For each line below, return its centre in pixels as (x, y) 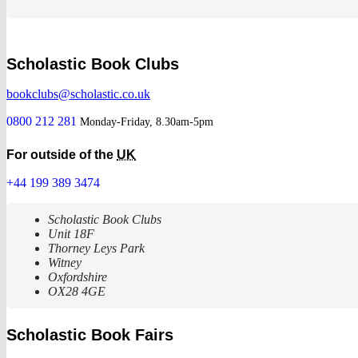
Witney (65, 263)
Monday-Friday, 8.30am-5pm (147, 121)
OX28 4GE (77, 292)
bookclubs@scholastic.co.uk (78, 93)
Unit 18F (71, 234)
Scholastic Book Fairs (90, 335)
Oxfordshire (78, 277)
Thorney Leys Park (96, 249)
